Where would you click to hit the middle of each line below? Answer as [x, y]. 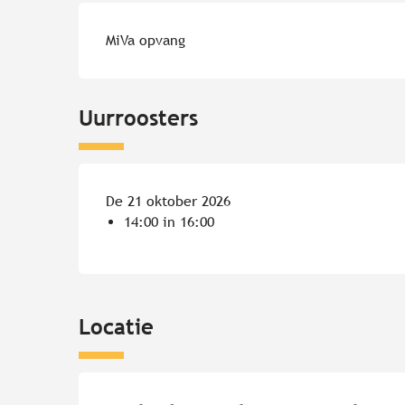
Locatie [116, 327]
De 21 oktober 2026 [169, 202]
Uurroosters [139, 118]
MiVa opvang [146, 41]
